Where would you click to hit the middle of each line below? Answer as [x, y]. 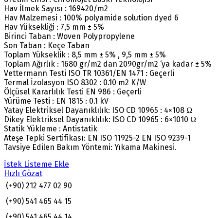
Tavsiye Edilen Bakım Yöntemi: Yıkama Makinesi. [90, 147]
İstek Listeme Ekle [36, 164]
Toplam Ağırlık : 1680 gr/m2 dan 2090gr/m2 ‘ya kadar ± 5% [108, 64]
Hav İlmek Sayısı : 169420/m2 [56, 9]
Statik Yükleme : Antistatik [51, 129]
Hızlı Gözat [23, 174]
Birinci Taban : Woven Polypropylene [69, 36]
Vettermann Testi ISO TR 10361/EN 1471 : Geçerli [89, 73]
